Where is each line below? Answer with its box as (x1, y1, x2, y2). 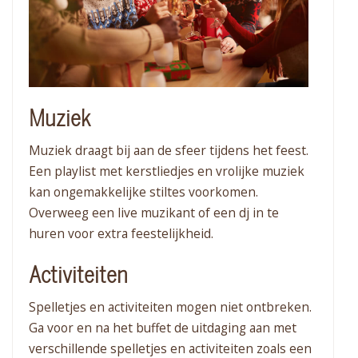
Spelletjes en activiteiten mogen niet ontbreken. (29, 298, 312, 316)
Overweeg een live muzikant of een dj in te (29, 204, 279, 222)
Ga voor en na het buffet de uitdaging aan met (29, 319, 296, 337)
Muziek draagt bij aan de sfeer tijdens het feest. (29, 141, 308, 160)
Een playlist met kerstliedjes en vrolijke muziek (29, 162, 304, 181)
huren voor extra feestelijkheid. (29, 225, 213, 243)
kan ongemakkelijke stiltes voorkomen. (29, 183, 258, 201)
